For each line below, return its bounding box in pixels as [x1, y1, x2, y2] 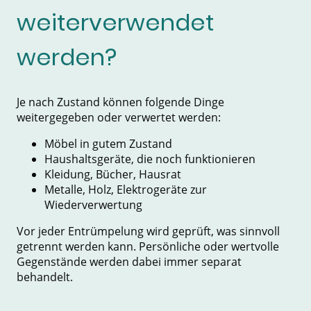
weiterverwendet [17, 6, 214, 40]
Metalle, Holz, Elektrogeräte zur [44, 181, 207, 197]
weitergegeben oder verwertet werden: [17, 109, 221, 125]
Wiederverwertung [44, 196, 142, 212]
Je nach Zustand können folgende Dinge [17, 94, 224, 110]
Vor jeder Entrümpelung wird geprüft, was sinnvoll [17, 223, 280, 239]
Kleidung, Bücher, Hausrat [44, 166, 181, 182]
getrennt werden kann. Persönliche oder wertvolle [17, 238, 279, 254]
